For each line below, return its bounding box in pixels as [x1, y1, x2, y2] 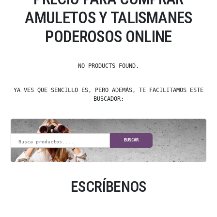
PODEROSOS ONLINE [45, 27, 172, 46]
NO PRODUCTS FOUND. [78, 62, 139, 69]
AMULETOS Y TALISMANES [25, 8, 192, 27]
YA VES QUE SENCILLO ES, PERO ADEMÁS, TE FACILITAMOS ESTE [14, 86, 203, 93]
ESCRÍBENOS [71, 177, 146, 196]
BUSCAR [124, 138, 139, 143]
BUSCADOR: [93, 95, 124, 102]
